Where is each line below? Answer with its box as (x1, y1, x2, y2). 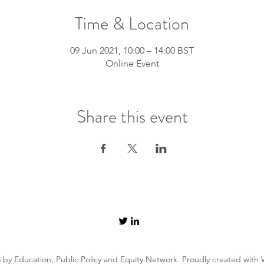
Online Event (105, 58, 159, 69)
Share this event (76, 104, 188, 129)
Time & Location (75, 11, 189, 36)
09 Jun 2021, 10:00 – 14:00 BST (70, 45, 194, 56)
